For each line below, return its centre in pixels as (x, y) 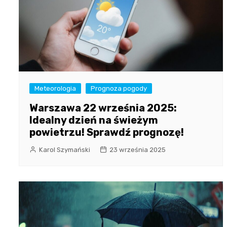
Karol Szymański (65, 150)
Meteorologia (55, 89)
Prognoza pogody (119, 89)
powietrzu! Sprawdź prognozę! (107, 133)
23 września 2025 (138, 150)
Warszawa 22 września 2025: (103, 108)
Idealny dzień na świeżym (94, 120)
